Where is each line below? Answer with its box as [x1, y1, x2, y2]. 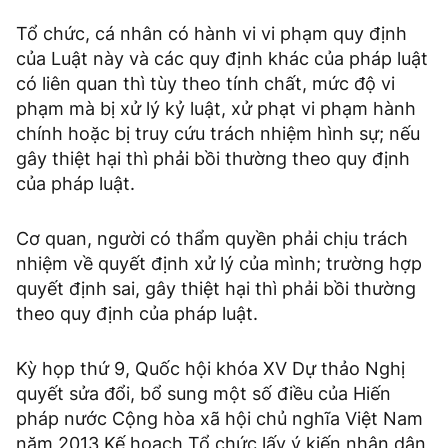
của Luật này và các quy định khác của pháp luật [16, 48, 428, 70]
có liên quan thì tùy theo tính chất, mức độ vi [16, 73, 395, 95]
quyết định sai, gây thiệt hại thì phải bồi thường [16, 278, 416, 300]
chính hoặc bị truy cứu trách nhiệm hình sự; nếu [16, 123, 420, 145]
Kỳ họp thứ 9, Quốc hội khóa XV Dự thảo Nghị [16, 358, 405, 380]
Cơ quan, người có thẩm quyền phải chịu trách [16, 228, 408, 250]
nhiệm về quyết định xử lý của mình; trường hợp [16, 253, 422, 275]
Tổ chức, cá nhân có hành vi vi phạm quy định [16, 23, 407, 45]
